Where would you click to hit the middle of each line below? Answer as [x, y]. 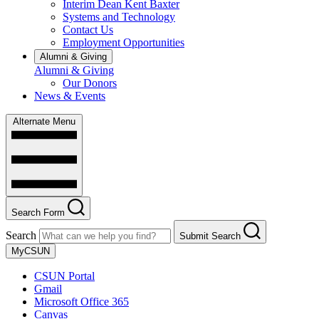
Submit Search [210, 236]
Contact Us [88, 30]
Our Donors [90, 83]
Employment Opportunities [124, 43]
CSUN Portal [64, 276]
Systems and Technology [119, 17]
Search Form [38, 213]
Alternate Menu [44, 122]
